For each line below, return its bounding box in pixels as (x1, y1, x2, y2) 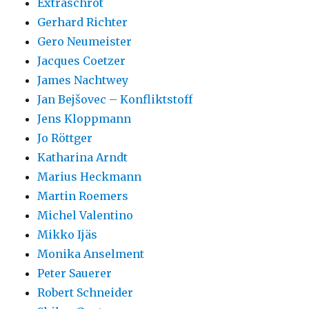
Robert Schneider (37, 286, 134, 300)
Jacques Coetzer (37, 54, 126, 68)
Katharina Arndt (37, 150, 128, 165)
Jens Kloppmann (37, 112, 132, 126)
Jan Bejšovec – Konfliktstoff (37, 92, 193, 107)
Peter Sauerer (37, 266, 112, 281)
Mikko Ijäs (37, 228, 98, 242)
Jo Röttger (37, 131, 93, 146)
